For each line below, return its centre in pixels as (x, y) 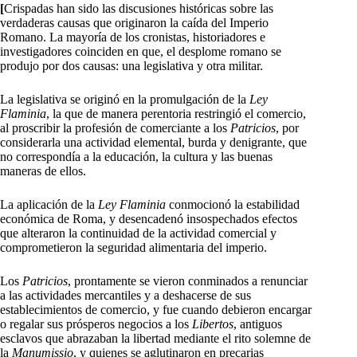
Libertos (213, 324)
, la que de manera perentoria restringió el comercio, (176, 114)
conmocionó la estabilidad (233, 205)
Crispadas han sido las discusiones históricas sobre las (139, 9)
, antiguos (258, 324)
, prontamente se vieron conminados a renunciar (188, 281)
